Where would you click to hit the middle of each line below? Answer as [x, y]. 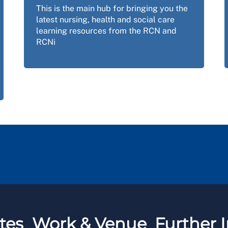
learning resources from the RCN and [107, 31]
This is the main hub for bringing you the [112, 9]
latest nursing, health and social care [106, 20]
